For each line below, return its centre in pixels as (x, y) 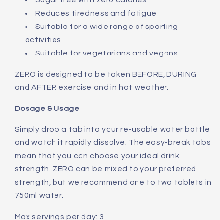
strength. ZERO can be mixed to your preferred (106, 169)
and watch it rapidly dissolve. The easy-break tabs (113, 143)
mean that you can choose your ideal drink (97, 156)
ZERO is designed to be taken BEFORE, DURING (106, 74)
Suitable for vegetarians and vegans (107, 53)
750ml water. (39, 196)
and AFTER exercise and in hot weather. (92, 87)
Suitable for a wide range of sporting (107, 27)
